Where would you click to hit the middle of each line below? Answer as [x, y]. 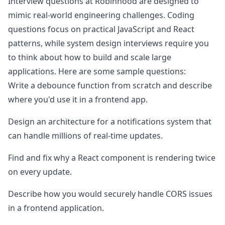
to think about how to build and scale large [90, 57]
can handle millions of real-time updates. [85, 136]
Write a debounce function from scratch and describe [110, 85]
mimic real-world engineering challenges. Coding [101, 15]
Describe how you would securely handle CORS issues [110, 194]
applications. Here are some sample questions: [97, 71]
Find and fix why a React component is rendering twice [112, 158]
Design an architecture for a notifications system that [110, 122]
